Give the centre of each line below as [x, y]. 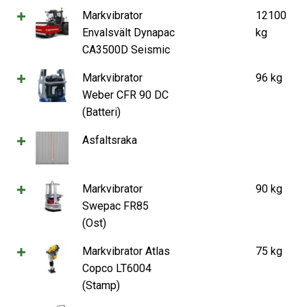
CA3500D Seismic [126, 49]
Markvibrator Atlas [126, 251]
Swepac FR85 [115, 206]
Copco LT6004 [117, 268]
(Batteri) [101, 112]
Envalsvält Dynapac [128, 32]
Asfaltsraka [110, 140]
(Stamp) [101, 285]
